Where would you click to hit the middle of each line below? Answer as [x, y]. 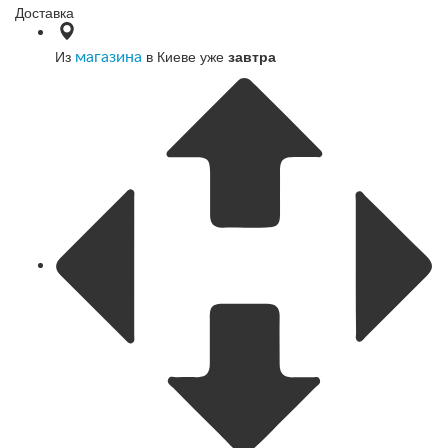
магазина [108, 56]
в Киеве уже [185, 55]
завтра [252, 55]
